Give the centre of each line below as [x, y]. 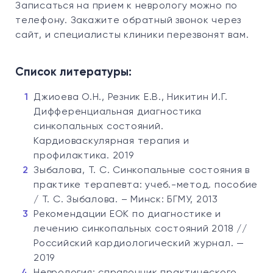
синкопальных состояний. [99, 127]
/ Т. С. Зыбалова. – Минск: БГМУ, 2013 [126, 200]
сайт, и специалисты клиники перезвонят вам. [132, 35]
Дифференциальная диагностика [118, 112]
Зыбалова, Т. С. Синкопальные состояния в [142, 171]
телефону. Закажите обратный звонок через [128, 21]
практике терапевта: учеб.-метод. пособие [146, 185]
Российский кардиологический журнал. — [139, 244]
